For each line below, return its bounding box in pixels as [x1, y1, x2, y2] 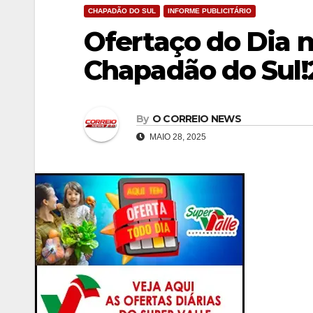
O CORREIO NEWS [152, 112, 241, 125]
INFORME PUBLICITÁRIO [168, 7, 252, 15]
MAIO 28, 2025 [147, 131, 206, 142]
